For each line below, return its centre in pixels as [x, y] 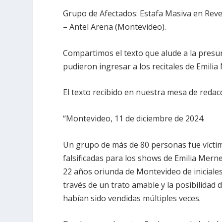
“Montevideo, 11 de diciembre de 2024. [134, 119]
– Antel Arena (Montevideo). [115, 27]
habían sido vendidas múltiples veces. [132, 198]
